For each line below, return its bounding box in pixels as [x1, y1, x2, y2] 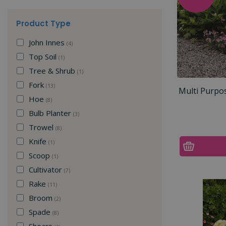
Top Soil [29, 51, 59, 62]
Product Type [16, 18, 71, 29]
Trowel [29, 122, 55, 132]
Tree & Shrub [29, 65, 77, 76]
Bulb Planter [29, 107, 73, 118]
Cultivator [29, 164, 64, 175]
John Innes [29, 37, 67, 47]
